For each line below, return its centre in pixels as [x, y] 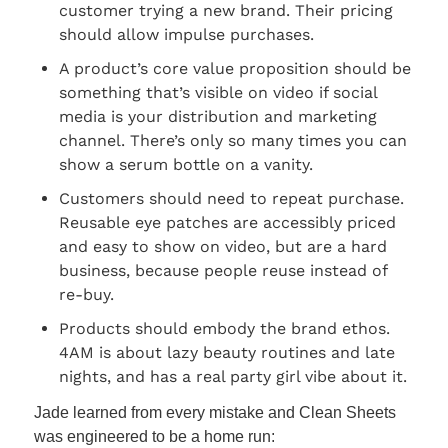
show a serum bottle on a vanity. [186, 165]
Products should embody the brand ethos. [224, 329]
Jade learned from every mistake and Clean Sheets [215, 413]
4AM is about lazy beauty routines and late [227, 353]
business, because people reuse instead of [223, 271]
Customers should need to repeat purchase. [231, 199]
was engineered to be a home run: [154, 437]
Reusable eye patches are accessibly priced [227, 223]
